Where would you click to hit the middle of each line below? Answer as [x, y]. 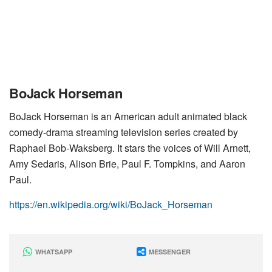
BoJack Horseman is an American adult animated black [128, 116]
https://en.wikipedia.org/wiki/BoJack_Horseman [111, 204]
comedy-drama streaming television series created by [124, 132]
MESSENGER [168, 251]
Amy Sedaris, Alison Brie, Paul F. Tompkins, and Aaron [127, 163]
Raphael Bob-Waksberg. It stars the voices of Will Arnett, [130, 148]
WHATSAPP [53, 251]
